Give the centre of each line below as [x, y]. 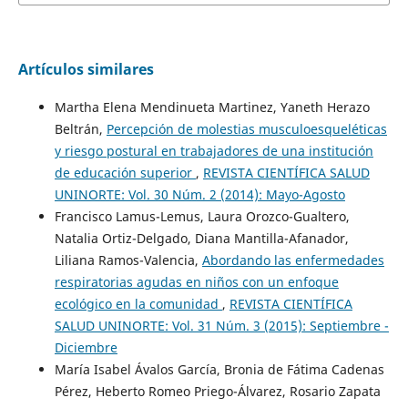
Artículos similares [86, 69]
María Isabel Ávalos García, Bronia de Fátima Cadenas [219, 369]
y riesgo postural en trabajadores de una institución [214, 150]
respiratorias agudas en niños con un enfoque [196, 281]
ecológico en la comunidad [138, 303]
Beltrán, [80, 128]
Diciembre [86, 347]
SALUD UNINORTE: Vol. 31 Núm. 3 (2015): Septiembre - [221, 325]
